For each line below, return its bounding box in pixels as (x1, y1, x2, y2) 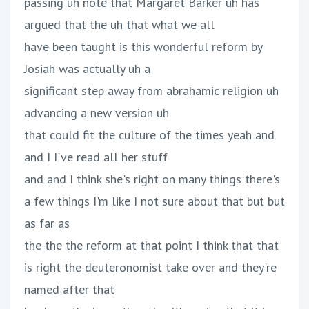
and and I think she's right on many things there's (24, 171, 280, 188)
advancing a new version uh (24, 105, 169, 121)
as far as (24, 215, 70, 232)
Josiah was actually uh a (24, 61, 150, 77)
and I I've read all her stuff (24, 149, 168, 166)
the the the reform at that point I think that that (24, 237, 279, 254)
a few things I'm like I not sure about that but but (24, 193, 285, 210)
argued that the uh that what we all (24, 17, 215, 33)
